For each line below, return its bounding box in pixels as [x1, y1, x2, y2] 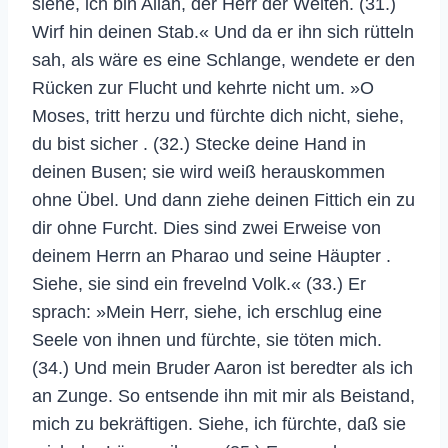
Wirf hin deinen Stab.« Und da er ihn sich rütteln [32, 21, 414, 42]
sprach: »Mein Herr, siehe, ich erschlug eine [32, 301, 382, 322]
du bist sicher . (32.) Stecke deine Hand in [32, 133, 366, 154]
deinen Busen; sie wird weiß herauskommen [32, 161, 385, 182]
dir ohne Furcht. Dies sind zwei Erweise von [32, 217, 381, 238]
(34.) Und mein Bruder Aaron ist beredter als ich [32, 357, 413, 378]
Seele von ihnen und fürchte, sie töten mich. [32, 329, 382, 350]
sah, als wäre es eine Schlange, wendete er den [32, 49, 415, 70]
